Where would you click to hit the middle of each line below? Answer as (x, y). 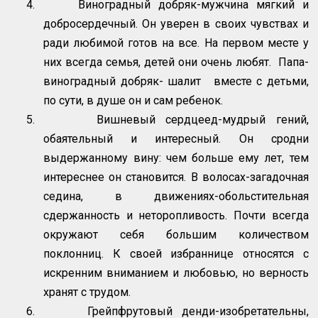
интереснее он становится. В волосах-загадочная (176, 177)
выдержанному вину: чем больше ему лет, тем (176, 158)
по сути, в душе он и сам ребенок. (133, 101)
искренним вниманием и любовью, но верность (176, 273)
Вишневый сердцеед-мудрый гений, (202, 120)
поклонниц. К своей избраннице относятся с (176, 254)
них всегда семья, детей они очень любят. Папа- (176, 62)
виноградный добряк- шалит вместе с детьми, (176, 82)
